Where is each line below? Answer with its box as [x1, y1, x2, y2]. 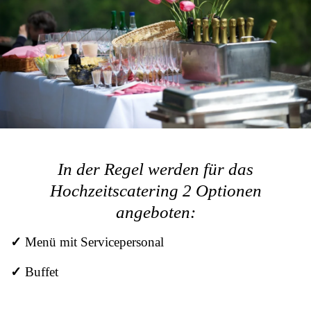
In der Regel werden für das [58, 160, 253, 179]
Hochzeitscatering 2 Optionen [49, 181, 262, 201]
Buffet [22, 264, 58, 280]
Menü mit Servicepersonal [22, 235, 164, 250]
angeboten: [115, 203, 196, 222]
